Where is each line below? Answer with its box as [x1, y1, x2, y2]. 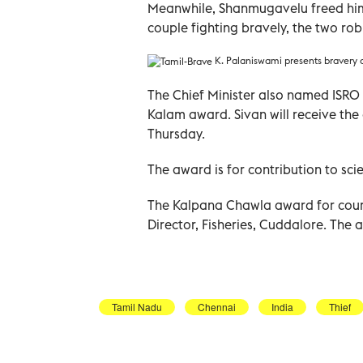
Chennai [198, 299, 236, 314]
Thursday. [147, 125, 205, 142]
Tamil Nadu [112, 299, 162, 314]
